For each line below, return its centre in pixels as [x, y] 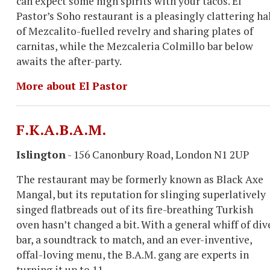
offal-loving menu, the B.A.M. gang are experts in [133, 255]
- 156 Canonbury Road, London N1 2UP [157, 155]
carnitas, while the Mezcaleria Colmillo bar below [135, 46]
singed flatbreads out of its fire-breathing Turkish [135, 209]
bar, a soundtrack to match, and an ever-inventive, [134, 240]
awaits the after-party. [69, 61]
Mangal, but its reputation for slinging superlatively [141, 194]
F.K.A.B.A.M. [61, 130]
